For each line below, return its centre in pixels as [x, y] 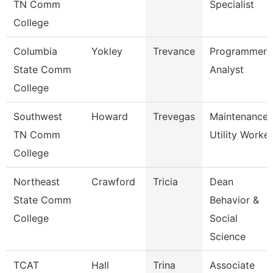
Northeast [37, 182]
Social [224, 218]
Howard [110, 116]
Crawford [113, 182]
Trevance [174, 51]
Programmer [238, 51]
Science [228, 236]
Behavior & [234, 200]
